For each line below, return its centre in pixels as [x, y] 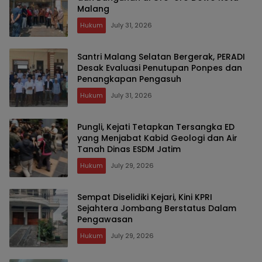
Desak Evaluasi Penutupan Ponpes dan [160, 68]
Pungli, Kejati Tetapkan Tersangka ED [156, 127]
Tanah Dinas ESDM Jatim [129, 149]
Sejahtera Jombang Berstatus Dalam [157, 208]
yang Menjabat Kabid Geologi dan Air [157, 138]
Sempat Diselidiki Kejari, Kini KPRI [145, 197]
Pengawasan [105, 220]
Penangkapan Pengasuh [129, 79]
